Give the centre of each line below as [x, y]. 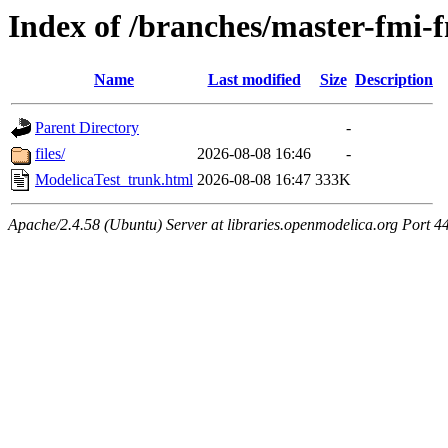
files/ [50, 154]
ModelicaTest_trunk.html [114, 180]
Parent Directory [87, 128]
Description [394, 80]
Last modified [254, 80]
